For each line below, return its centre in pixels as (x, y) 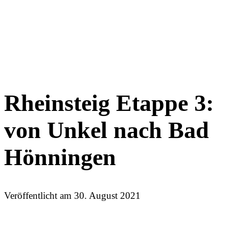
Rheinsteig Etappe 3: (109, 103)
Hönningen (60, 157)
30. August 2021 (107, 196)
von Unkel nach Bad (107, 130)
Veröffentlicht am (39, 196)
